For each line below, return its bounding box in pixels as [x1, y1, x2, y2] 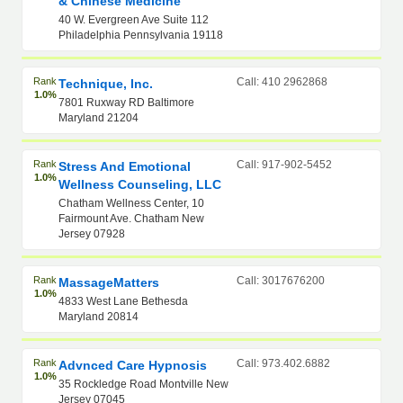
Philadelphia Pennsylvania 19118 [58, 29, 224, 41]
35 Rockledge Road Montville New [58, 378, 229, 390]
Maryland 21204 [58, 112, 139, 124]
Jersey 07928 [58, 228, 126, 240]
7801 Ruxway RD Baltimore [58, 96, 195, 109]
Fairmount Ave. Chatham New [58, 212, 205, 225]
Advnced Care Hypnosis [58, 358, 208, 372]
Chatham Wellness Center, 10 [58, 197, 205, 210]
